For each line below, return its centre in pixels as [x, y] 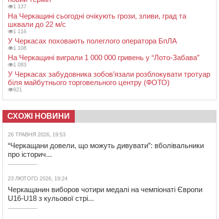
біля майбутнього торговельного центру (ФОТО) [89, 83]
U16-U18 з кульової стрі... [51, 198]
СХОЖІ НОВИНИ [39, 116]
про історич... [30, 154]
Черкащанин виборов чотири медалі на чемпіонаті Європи [105, 190]
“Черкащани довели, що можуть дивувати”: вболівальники [106, 146]
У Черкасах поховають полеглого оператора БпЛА [92, 41]
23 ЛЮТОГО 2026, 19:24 [38, 179]
